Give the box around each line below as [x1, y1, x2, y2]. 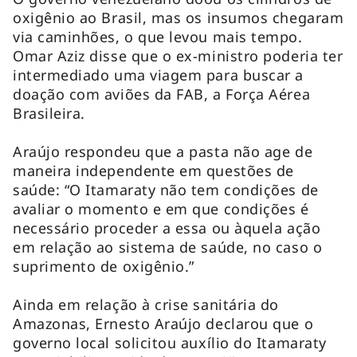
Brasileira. [13, 103, 90, 123]
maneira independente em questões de [13, 160, 294, 180]
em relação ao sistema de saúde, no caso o [13, 237, 323, 257]
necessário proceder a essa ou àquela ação [13, 218, 321, 237]
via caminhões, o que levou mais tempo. [13, 26, 303, 46]
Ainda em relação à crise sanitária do [13, 294, 279, 314]
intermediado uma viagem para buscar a [13, 65, 304, 84]
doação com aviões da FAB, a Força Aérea [13, 84, 311, 104]
